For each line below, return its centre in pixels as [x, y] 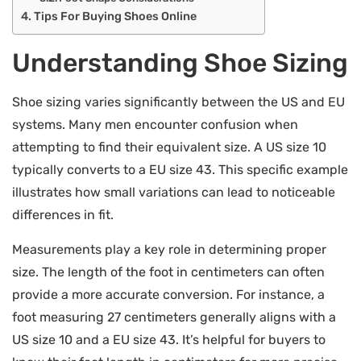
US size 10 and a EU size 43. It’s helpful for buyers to [169, 339]
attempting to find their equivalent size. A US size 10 [169, 147]
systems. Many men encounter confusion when [155, 125]
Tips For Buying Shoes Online [115, 17]
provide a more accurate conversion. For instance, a [168, 294]
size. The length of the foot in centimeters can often [168, 272]
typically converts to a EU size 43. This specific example [180, 170]
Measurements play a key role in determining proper [169, 249]
